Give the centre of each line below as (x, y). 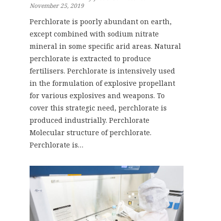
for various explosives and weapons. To (97, 95)
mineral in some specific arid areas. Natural (105, 46)
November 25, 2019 (57, 5)
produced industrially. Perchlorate (90, 120)
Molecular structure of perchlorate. (91, 132)
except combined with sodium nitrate (94, 34)
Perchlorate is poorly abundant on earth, (101, 21)
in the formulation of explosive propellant (102, 83)
